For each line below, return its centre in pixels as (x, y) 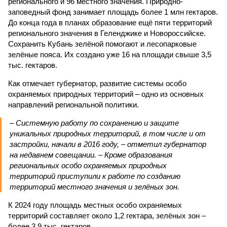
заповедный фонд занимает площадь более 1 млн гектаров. (113, 12)
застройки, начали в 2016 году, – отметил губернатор (108, 144)
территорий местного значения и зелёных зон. (94, 187)
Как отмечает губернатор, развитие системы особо (97, 83)
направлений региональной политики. (73, 105)
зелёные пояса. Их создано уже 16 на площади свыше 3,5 (110, 54)
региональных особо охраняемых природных (88, 165)
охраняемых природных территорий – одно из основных (106, 94)
